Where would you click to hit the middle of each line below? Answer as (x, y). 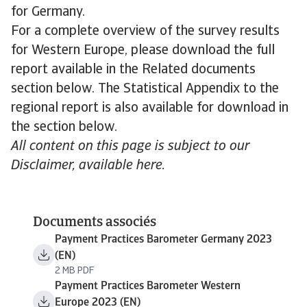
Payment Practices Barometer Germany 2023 (163, 240)
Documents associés (95, 223)
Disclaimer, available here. (88, 166)
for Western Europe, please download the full (143, 51)
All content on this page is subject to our (130, 147)
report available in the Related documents (133, 70)
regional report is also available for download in (150, 108)
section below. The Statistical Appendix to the (145, 89)
